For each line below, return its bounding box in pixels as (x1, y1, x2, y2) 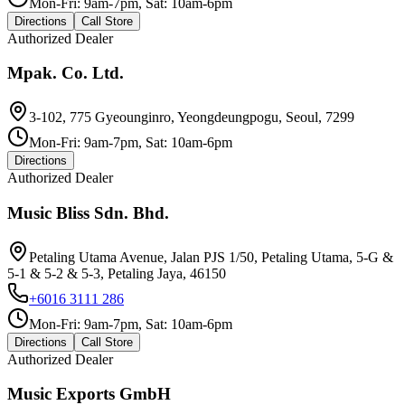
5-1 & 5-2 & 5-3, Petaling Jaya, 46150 (7, 265, 226, 281)
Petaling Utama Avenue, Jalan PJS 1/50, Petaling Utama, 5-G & (29, 249, 393, 265)
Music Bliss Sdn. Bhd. (7, 202, 169, 222)
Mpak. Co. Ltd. (7, 63, 124, 83)
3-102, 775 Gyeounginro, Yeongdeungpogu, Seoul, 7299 (29, 109, 354, 126)
